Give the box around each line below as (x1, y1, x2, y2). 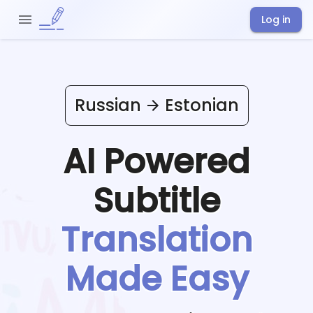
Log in (261, 13, 291, 27)
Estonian (164, 93, 239, 117)
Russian (74, 93, 141, 117)
